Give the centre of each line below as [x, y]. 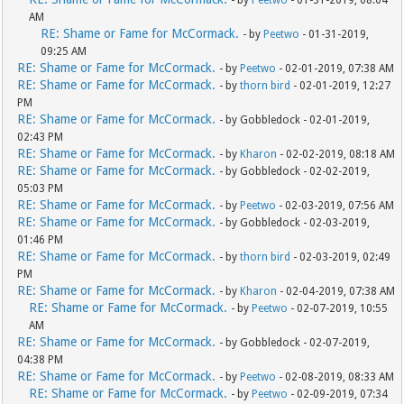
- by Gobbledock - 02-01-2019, [295, 120]
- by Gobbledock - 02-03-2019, [295, 223]
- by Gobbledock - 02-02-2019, [295, 172]
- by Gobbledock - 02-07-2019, [295, 343]
